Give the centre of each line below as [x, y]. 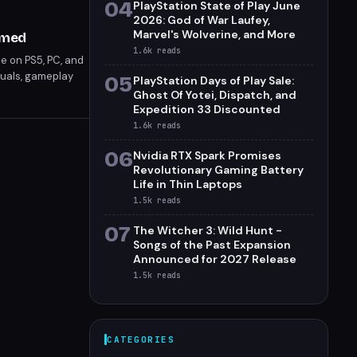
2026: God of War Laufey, [202, 20]
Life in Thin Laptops [188, 184]
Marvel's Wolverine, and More [214, 34]
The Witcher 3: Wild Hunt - [208, 230]
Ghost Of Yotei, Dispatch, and [215, 95]
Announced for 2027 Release [215, 259]
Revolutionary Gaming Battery [218, 170]
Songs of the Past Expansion [212, 245]
